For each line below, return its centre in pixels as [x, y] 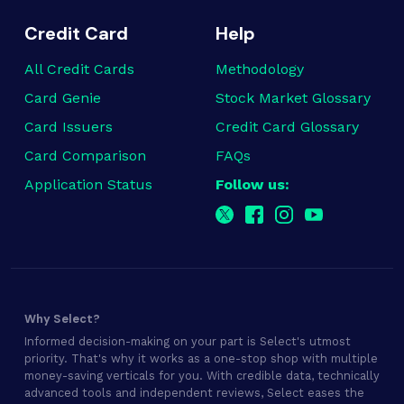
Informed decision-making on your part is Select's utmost [188, 342]
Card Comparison [85, 156]
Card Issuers [69, 127]
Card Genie [63, 98]
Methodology [260, 69]
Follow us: [252, 185]
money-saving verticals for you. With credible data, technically [202, 376]
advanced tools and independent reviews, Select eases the [194, 393]
